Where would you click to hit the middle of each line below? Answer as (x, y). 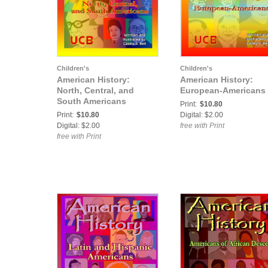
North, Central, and (95, 90)
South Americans (92, 101)
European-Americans (223, 90)
